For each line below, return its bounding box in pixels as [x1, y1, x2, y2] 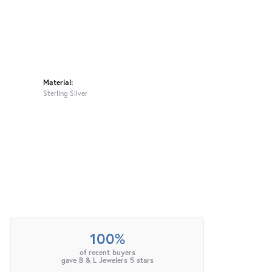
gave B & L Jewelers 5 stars [61, 256, 154, 265]
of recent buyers [79, 248, 135, 257]
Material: [43, 77, 73, 87]
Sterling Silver [43, 88, 87, 98]
